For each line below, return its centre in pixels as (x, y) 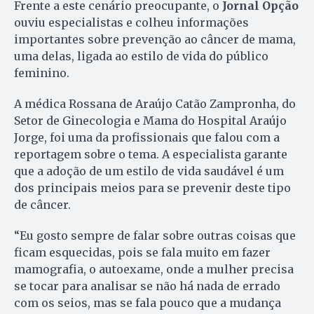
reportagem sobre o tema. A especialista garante (151, 155)
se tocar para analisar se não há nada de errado (147, 286)
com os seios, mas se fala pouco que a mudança (148, 303)
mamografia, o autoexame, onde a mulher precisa (154, 269)
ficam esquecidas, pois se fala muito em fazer (142, 253)
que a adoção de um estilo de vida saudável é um (149, 171)
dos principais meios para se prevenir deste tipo (152, 188)
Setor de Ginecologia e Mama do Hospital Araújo (150, 121)
